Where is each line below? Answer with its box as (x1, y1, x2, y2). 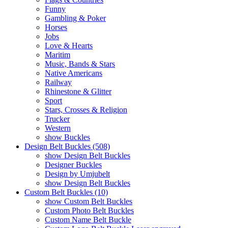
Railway (45, 78, 72, 87)
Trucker (45, 115, 70, 123)
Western (45, 124, 71, 132)
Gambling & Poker (45, 14, 106, 22)
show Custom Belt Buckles (45, 197, 132, 206)
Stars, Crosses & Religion (45, 105, 127, 114)
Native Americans (45, 69, 102, 77)
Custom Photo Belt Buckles (45, 206, 134, 215)
